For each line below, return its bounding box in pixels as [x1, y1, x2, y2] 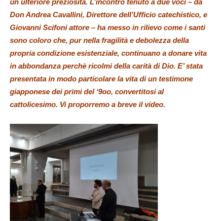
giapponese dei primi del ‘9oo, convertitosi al [10, 87, 164, 96]
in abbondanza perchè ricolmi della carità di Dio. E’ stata [10, 62, 203, 70]
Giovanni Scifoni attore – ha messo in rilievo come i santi [10, 23, 205, 32]
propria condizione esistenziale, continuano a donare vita [10, 49, 207, 57]
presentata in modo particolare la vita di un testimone [10, 74, 193, 83]
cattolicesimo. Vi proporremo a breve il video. [10, 100, 165, 109]
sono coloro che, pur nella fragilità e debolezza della [10, 36, 189, 44]
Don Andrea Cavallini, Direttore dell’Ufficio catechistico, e [10, 10, 207, 19]
